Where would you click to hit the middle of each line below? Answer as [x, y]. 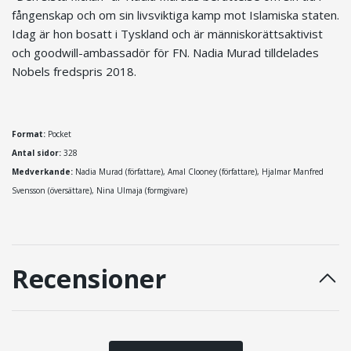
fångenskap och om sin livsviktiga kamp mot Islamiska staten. [175, 14]
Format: [29, 134]
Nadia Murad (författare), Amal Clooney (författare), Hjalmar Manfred [198, 171]
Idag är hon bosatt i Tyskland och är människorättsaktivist [167, 33]
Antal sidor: [36, 152]
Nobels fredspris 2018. [74, 71]
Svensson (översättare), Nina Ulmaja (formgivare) [100, 190]
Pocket [58, 134]
